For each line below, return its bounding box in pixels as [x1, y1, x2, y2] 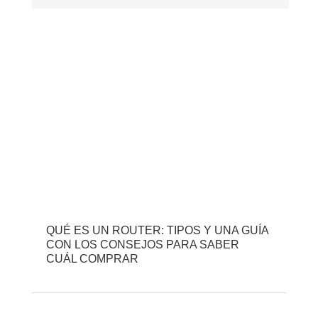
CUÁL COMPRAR [46, 253, 138, 265]
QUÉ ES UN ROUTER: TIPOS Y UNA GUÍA [46, 224, 268, 237]
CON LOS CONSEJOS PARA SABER [46, 238, 239, 251]
